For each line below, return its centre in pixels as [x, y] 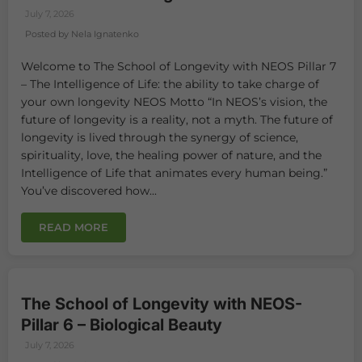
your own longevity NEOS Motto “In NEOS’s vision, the [174, 101]
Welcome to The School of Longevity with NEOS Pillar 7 [179, 66]
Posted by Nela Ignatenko [82, 34]
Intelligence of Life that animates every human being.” [174, 173]
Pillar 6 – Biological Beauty [122, 324]
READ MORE [74, 227]
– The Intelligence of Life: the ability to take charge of [170, 84]
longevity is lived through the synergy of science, [160, 137]
